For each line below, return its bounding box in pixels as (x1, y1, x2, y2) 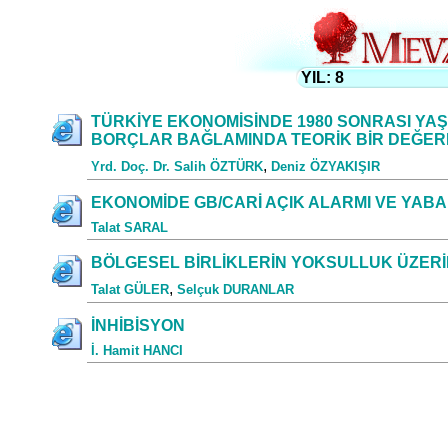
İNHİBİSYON (91, 317, 185, 334)
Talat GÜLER (91, 282, 169, 297)
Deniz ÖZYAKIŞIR (271, 159, 380, 174)
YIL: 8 (300, 69, 344, 86)
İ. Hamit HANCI (91, 343, 183, 358)
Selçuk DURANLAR (177, 282, 294, 297)
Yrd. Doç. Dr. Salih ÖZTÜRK (91, 159, 263, 174)
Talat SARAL (91, 220, 168, 235)
